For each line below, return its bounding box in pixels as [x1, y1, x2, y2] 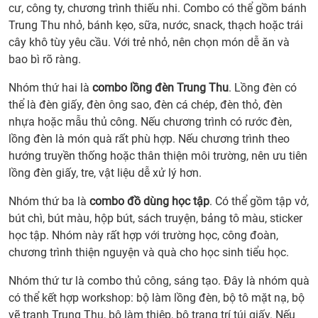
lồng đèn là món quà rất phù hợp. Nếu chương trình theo [9, 132, 290, 146]
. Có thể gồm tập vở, [209, 194, 309, 209]
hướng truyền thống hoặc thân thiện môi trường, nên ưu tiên [9, 149, 307, 163]
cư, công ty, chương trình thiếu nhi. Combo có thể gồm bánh [9, 1, 307, 16]
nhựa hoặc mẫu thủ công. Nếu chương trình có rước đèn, [9, 115, 292, 129]
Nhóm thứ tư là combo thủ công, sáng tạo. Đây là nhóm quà [9, 274, 309, 288]
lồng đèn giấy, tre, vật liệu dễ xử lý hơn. [9, 166, 202, 180]
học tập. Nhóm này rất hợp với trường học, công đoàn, [9, 229, 278, 243]
